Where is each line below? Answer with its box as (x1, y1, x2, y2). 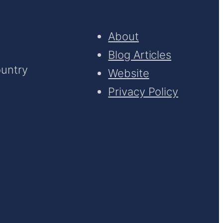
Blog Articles (108, 48, 172, 61)
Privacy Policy (108, 85, 178, 98)
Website (108, 67, 149, 80)
